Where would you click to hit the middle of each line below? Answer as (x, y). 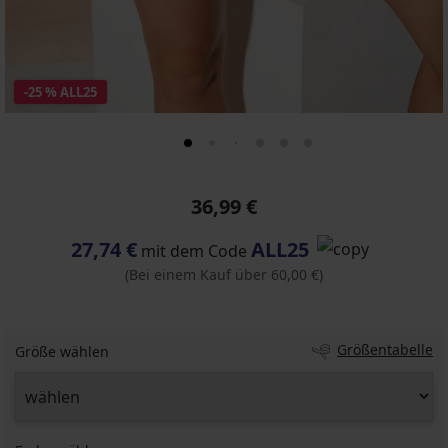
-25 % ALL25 (60, 92)
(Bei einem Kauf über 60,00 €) (224, 274)
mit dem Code (194, 251)
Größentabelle (385, 349)
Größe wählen (62, 351)
